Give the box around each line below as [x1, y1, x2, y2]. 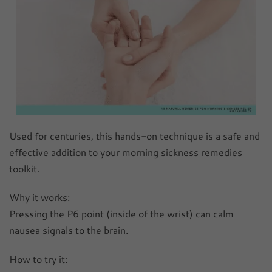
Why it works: [9, 190, 70, 205]
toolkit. [9, 161, 39, 175]
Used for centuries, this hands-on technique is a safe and [9, 128, 260, 143]
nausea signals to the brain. [9, 223, 128, 237]
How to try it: [9, 251, 67, 266]
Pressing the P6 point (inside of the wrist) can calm [9, 206, 234, 221]
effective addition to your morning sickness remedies [9, 144, 242, 159]
